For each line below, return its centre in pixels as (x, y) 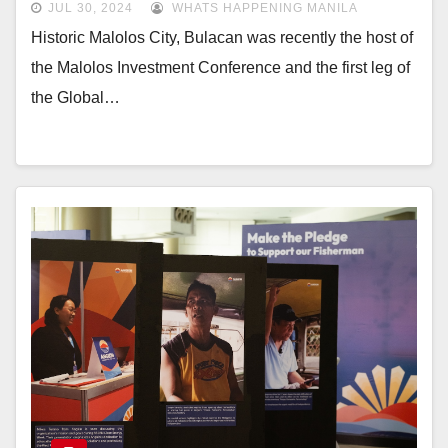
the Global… (75, 97)
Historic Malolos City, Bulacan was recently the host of (222, 37)
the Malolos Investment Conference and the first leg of (220, 67)
